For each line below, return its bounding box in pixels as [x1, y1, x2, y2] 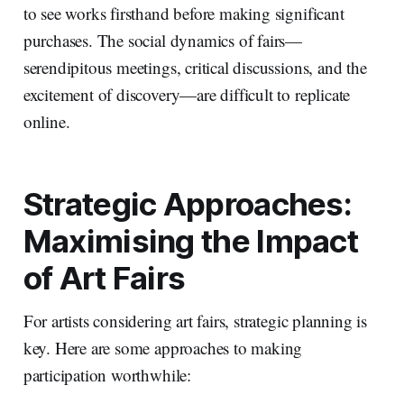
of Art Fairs [23, 259, 186, 298]
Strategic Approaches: [23, 185, 353, 224]
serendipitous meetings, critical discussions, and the [23, 56, 367, 79]
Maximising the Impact [23, 222, 359, 261]
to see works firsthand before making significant [23, 2, 344, 25]
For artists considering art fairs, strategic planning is [23, 309, 368, 333]
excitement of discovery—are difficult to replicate [23, 83, 351, 106]
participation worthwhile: [23, 363, 191, 387]
